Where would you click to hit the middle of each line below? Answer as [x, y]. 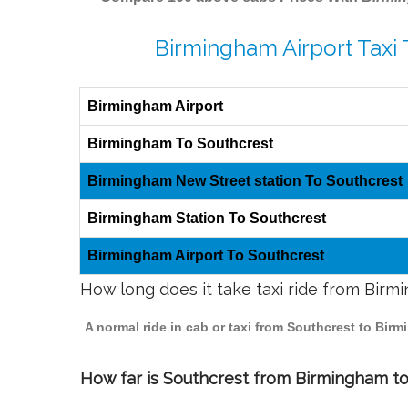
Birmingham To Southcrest [180, 144]
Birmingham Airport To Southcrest [206, 256]
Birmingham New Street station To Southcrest [245, 181]
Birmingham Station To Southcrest [207, 219]
